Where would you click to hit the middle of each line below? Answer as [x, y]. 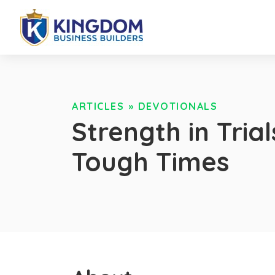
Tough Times [150, 161]
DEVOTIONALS [177, 107]
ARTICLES [98, 107]
